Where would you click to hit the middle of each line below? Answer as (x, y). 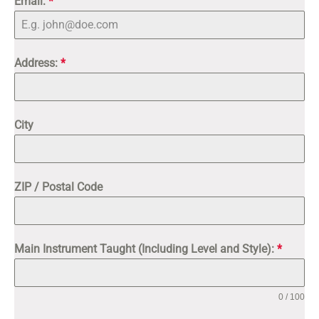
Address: (37, 63)
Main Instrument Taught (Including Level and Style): (146, 249)
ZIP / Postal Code (58, 187)
